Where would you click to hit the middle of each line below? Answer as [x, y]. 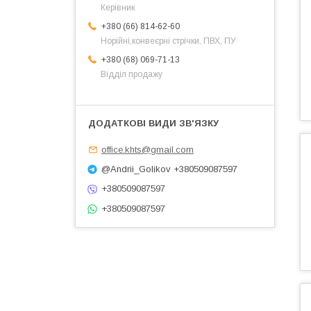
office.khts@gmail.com [148, 149]
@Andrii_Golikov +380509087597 [169, 169]
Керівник [118, 8]
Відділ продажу [132, 75]
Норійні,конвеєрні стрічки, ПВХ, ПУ [168, 41]
